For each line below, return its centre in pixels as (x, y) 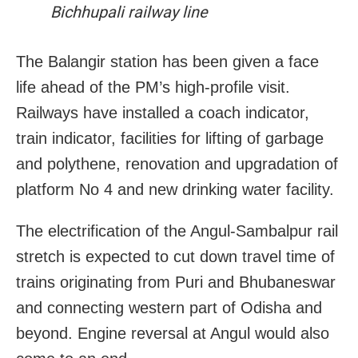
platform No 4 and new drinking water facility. (175, 190)
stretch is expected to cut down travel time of (175, 257)
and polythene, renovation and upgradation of (177, 164)
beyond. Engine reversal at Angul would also (173, 334)
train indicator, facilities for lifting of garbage (170, 139)
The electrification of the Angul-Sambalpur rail (177, 231)
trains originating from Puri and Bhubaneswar (176, 282)
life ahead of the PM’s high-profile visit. (153, 88)
